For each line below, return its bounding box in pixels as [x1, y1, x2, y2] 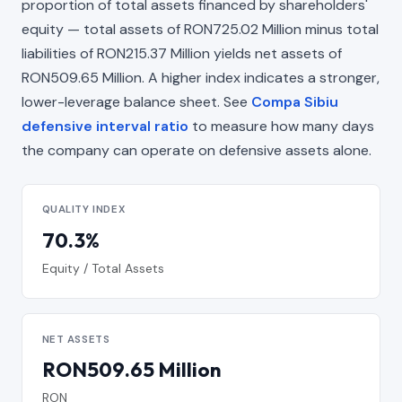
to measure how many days [188, 116, 374, 135]
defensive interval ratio [22, 116, 188, 135]
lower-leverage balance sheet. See [22, 92, 251, 111]
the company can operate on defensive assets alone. [22, 140, 371, 160]
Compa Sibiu [251, 92, 338, 111]
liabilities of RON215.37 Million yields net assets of [22, 43, 342, 63]
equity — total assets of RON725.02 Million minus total [22, 19, 379, 39]
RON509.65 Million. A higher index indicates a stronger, [22, 67, 380, 87]
